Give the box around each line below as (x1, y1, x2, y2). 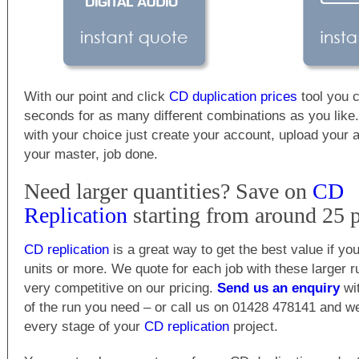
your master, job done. (24, 146, 158, 162)
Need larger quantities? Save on (24, 179, 313, 204)
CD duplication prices (169, 88, 297, 104)
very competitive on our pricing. (24, 280, 217, 296)
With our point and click (24, 88, 169, 104)
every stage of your (24, 318, 144, 334)
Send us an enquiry (217, 280, 340, 296)
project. (229, 318, 278, 334)
